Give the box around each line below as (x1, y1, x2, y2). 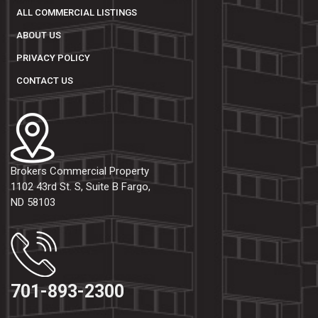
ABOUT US (16, 30, 61, 40)
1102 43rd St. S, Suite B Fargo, (11, 180, 150, 193)
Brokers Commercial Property (11, 165, 149, 177)
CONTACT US (16, 75, 73, 86)
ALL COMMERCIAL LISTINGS (16, 7, 137, 18)
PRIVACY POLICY (16, 53, 90, 63)
